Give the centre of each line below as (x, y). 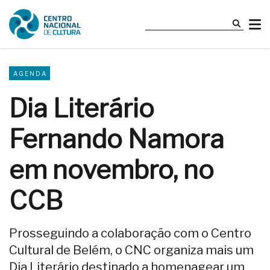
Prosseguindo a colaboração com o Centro (130, 233)
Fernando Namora (117, 139)
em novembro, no (111, 170)
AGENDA (30, 74)
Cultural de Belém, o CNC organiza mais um (131, 250)
